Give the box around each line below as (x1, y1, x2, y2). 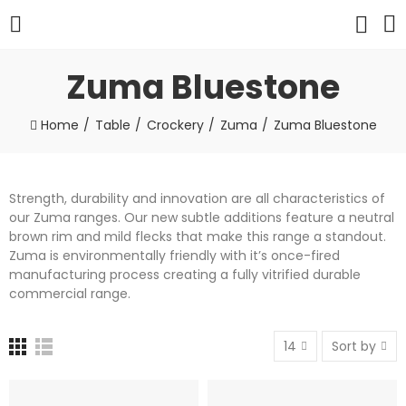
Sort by (332, 337, 376, 355)
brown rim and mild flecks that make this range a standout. (9, 227, 386, 246)
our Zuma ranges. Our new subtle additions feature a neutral (9, 208, 394, 227)
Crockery (146, 116, 204, 134)
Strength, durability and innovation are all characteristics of (9, 189, 385, 208)
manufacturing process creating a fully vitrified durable (9, 266, 361, 284)
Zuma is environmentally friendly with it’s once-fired (9, 246, 340, 265)
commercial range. (9, 285, 130, 303)
